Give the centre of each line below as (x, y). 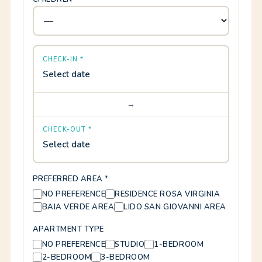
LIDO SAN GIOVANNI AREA (175, 207)
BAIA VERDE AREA (78, 207)
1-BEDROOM (179, 244)
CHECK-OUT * (67, 129)
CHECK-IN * (63, 59)
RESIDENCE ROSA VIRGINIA (168, 194)
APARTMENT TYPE (68, 229)
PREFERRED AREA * (70, 179)
